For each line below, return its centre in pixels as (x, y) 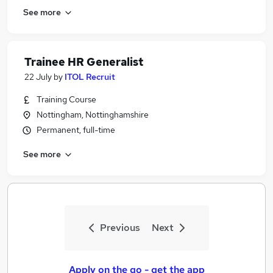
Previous (120, 228)
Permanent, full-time (76, 130)
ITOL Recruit (90, 77)
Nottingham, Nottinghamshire (93, 115)
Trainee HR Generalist (84, 62)
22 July (38, 77)
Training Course (66, 99)
